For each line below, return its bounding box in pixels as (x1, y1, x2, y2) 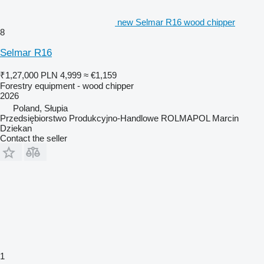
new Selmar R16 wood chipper (117, 17, 235, 27)
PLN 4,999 (41, 70, 81, 80)
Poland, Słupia (13, 103, 68, 113)
